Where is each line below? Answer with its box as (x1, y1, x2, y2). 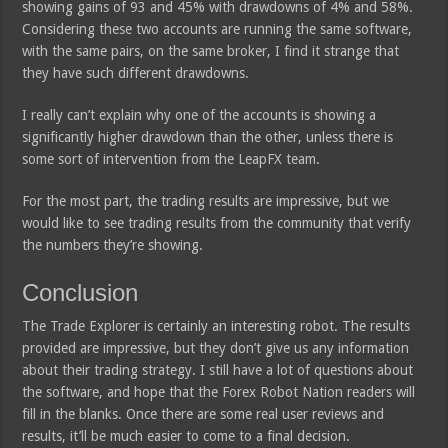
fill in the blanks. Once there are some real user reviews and (22, 405, 385, 422)
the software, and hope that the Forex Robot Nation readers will (22, 383, 416, 400)
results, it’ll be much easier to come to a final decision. (22, 427, 351, 444)
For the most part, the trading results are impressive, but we (22, 192, 390, 209)
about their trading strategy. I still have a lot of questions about (22, 361, 414, 378)
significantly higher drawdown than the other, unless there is (22, 128, 394, 145)
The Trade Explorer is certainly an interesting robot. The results (22, 317, 411, 334)
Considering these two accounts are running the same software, (22, 20, 413, 37)
